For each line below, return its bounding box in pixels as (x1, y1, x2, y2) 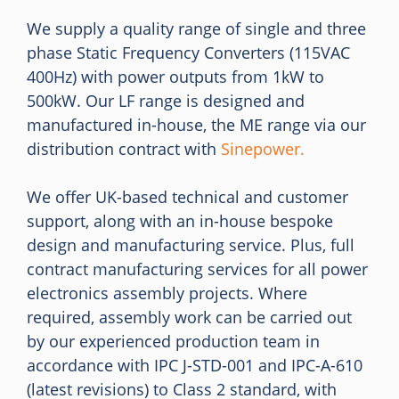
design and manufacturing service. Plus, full (27, 234, 354, 256)
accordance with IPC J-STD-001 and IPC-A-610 (27, 354, 362, 376)
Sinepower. (221, 138, 305, 159)
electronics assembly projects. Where (27, 282, 307, 304)
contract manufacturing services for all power (27, 258, 368, 280)
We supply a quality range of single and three (27, 18, 366, 39)
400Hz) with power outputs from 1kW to (27, 66, 324, 87)
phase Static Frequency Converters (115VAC (27, 42, 350, 63)
